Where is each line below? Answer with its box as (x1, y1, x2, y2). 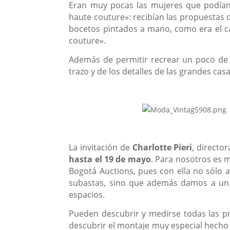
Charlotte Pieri (132, 142, 193, 154)
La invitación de (69, 142, 132, 154)
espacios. (69, 189, 105, 201)
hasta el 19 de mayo (69, 154, 151, 165)
